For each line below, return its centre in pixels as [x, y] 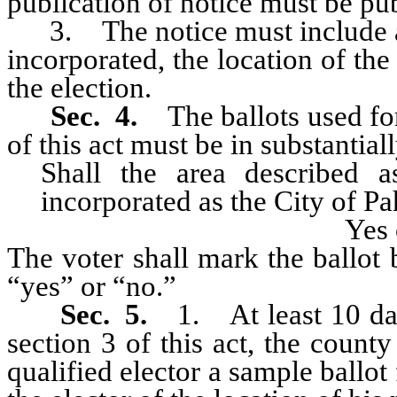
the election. [79, 88]
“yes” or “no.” [92, 286]
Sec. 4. [88, 116]
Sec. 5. [92, 315]
